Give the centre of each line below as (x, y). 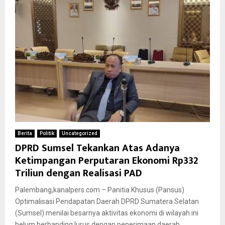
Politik (47, 133)
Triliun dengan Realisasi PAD (79, 173)
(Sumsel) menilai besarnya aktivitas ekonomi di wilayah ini (107, 213)
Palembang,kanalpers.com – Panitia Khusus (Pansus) (100, 190)
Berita (25, 133)
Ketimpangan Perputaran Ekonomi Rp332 (107, 160)
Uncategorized (80, 133)
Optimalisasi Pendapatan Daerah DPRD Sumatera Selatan (107, 201)
